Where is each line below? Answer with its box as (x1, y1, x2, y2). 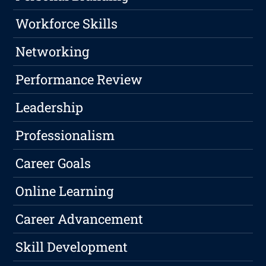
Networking (15, 43, 90, 61)
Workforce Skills (15, 15, 118, 33)
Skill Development (15, 238, 128, 256)
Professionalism (15, 126, 115, 144)
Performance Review (15, 71, 143, 88)
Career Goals (15, 154, 91, 172)
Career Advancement (15, 210, 144, 228)
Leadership (15, 99, 84, 116)
